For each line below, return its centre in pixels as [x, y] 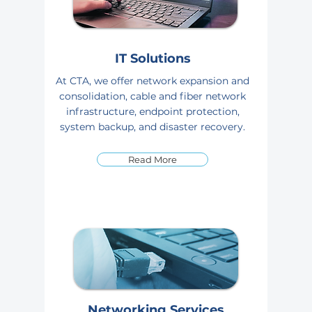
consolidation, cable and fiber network [153, 96]
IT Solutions [153, 58]
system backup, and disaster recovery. [153, 127]
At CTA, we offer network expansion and [153, 81]
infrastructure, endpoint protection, [153, 111]
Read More [153, 159]
